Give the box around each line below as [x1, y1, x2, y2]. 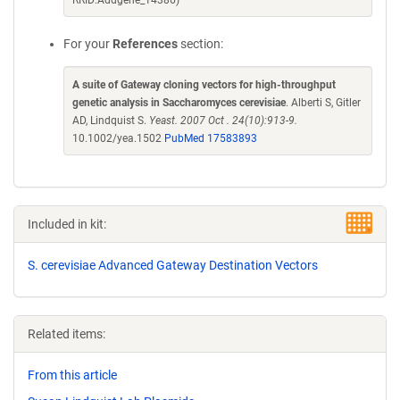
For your [63, 37, 112, 51]
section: [178, 37, 223, 51]
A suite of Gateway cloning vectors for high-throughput [72, 79, 336, 91]
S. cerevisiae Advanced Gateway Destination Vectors [28, 258, 318, 272]
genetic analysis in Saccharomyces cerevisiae [72, 96, 286, 109]
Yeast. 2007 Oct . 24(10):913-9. [149, 114, 297, 127]
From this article [28, 368, 117, 382]
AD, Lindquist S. [72, 114, 149, 127]
